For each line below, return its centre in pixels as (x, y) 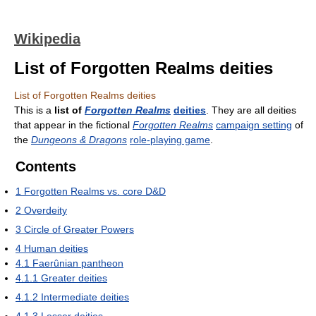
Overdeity (45, 210)
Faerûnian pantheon (78, 263)
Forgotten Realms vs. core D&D (95, 191)
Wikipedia (47, 39)
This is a (34, 110)
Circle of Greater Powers (79, 229)
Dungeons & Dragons (79, 140)
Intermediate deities (85, 297)
